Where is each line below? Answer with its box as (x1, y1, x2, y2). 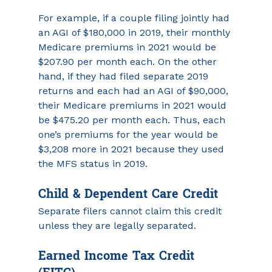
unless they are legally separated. (38, 220, 196, 231)
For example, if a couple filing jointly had (38, 12, 233, 24)
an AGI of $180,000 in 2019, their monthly (38, 27, 233, 38)
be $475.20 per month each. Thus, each (38, 114, 228, 126)
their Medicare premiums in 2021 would (38, 100, 229, 111)
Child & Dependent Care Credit (38, 183, 218, 205)
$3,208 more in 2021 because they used (38, 143, 227, 155)
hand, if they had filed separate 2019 (38, 70, 211, 82)
